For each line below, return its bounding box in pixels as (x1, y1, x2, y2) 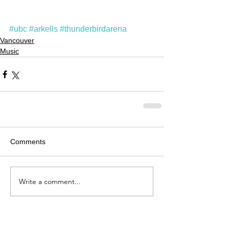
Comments (10, 138, 45, 146)
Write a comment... (19, 176, 81, 186)
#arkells (29, 25, 58, 34)
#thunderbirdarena (60, 25, 127, 34)
